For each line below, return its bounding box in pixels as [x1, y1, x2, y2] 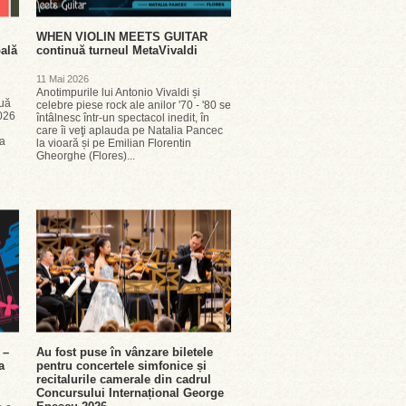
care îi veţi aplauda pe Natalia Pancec [36, 124, 223, 137]
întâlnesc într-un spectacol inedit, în [36, 111, 209, 124]
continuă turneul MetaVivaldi [36, 43, 198, 57]
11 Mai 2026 [36, 73, 89, 84]
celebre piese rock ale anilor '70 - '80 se [36, 99, 231, 111]
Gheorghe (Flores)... [36, 150, 135, 162]
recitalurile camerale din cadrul [36, 372, 211, 386]
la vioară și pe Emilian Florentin [36, 137, 191, 150]
